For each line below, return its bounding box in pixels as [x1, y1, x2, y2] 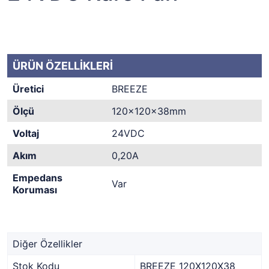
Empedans [13, 172, 62, 184]
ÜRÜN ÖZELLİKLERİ [13, 59, 113, 72]
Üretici [13, 83, 44, 95]
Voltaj [13, 127, 39, 139]
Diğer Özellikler [13, 238, 82, 250]
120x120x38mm [112, 105, 186, 117]
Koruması [13, 184, 57, 196]
